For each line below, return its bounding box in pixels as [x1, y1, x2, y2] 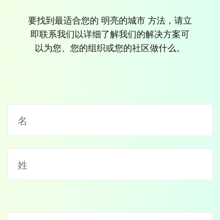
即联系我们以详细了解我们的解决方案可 [30, 28, 190, 40]
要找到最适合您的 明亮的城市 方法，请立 [27, 15, 192, 26]
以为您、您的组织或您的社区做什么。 [34, 42, 185, 54]
